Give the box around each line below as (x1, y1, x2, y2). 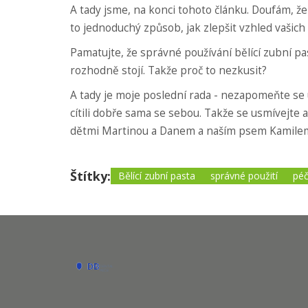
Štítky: (70, 167, 111, 184)
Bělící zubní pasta (118, 168, 195, 182)
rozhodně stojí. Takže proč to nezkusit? (70, 63, 267, 78)
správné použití (210, 168, 278, 182)
